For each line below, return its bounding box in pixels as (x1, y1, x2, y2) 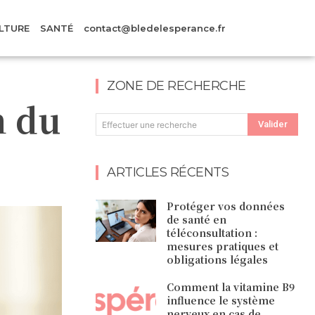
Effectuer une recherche (102, 119, 197, 130)
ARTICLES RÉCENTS (107, 165, 229, 180)
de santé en (167, 212, 227, 226)
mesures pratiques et (167, 239, 279, 253)
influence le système (167, 293, 276, 307)
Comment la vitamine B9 (167, 280, 295, 294)
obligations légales (167, 252, 269, 266)
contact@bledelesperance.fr (84, 22, 226, 34)
